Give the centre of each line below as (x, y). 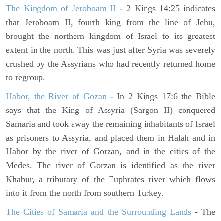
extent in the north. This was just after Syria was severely (110, 50)
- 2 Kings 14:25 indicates (166, 9)
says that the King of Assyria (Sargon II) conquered (110, 110)
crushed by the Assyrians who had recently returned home (110, 64)
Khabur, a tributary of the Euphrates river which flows (110, 179)
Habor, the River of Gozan (56, 96)
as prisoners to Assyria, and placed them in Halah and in (110, 138)
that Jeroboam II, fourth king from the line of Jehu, (110, 22)
